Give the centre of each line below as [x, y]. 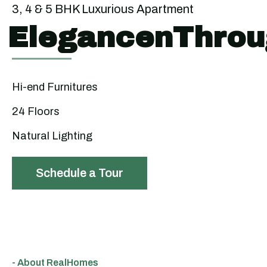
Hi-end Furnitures [55, 87]
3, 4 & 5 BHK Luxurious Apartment [103, 9]
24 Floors [36, 111]
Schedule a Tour [80, 173]
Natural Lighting [52, 136]
